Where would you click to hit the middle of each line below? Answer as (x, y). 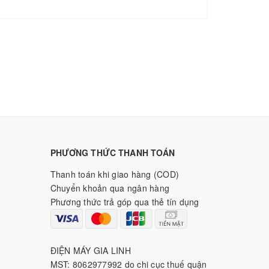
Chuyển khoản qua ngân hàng (110, 188)
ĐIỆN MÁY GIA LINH (90, 250)
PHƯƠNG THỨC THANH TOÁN (113, 152)
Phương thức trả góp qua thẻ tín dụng (125, 201)
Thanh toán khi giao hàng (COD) (114, 174)
